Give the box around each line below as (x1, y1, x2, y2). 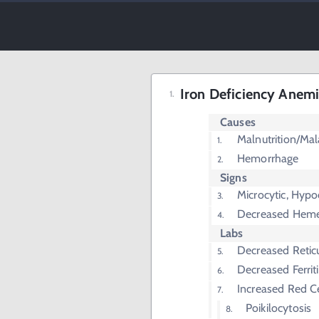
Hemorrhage (237, 152, 299, 165)
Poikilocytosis (246, 301, 312, 315)
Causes (220, 115, 256, 129)
